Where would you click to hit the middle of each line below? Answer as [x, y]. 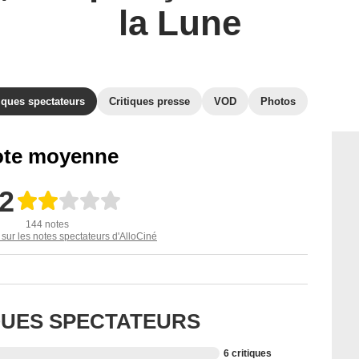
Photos [278, 101]
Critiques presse [149, 101]
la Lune [179, 23]
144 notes [47, 224]
